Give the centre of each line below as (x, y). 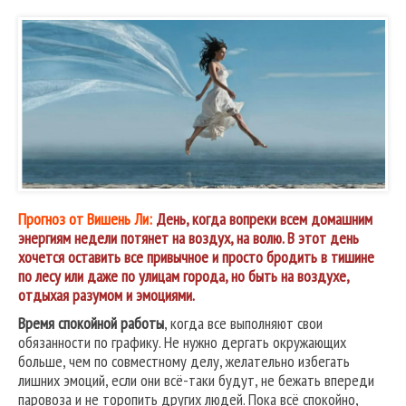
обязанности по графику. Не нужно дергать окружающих (182, 343)
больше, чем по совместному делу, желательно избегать (184, 362)
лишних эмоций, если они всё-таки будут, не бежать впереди (196, 381)
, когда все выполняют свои (243, 324)
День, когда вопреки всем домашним (264, 219)
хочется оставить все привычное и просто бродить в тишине (196, 257)
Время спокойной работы (91, 324)
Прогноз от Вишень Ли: (85, 219)
